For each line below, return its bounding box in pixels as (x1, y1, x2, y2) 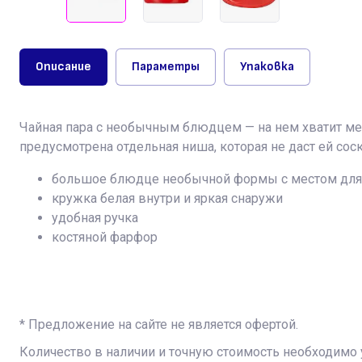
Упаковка (240, 59, 294, 75)
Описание (36, 59, 91, 75)
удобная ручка (52, 210, 138, 226)
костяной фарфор (52, 229, 158, 246)
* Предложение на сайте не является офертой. (19, 317, 298, 333)
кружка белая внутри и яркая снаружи (52, 191, 283, 207)
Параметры (132, 59, 200, 75)
